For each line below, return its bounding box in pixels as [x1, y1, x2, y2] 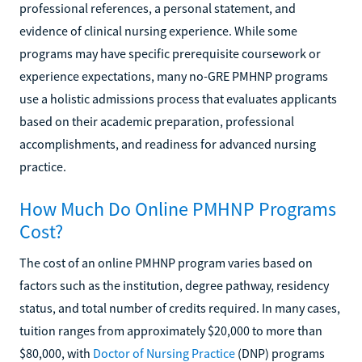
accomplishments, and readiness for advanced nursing [19, 135, 316, 152]
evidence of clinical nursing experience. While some [19, 22, 297, 39]
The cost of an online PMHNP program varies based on [19, 254, 313, 271]
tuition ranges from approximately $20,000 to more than [19, 322, 322, 339]
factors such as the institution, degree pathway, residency [19, 276, 329, 293]
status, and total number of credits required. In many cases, [19, 299, 340, 316]
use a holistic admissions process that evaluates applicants [19, 90, 337, 107]
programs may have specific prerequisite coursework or [19, 44, 321, 61]
